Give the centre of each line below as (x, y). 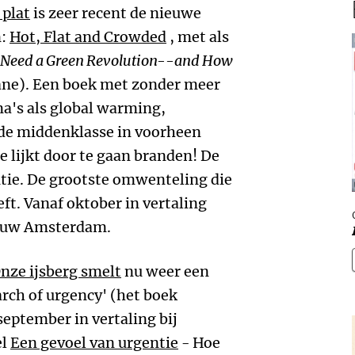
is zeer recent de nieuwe (116, 13)
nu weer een (165, 271)
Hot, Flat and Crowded (88, 37)
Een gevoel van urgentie (94, 343)
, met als (198, 37)
